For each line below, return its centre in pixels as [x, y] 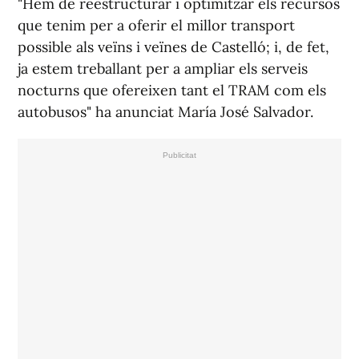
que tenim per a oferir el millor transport [156, 26]
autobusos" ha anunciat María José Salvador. [165, 112]
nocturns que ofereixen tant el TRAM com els [172, 91]
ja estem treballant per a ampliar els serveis [163, 69]
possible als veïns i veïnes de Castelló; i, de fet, [173, 47]
